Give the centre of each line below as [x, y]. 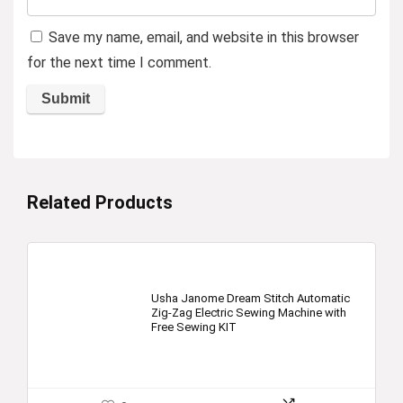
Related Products [100, 202]
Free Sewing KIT [194, 327]
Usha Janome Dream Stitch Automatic [251, 298]
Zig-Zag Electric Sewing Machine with [249, 313]
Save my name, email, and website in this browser [204, 37]
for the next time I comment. [119, 63]
